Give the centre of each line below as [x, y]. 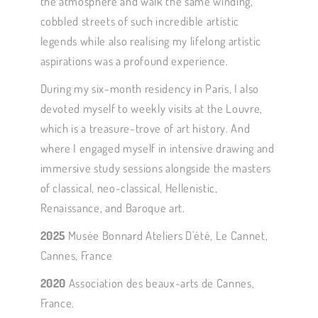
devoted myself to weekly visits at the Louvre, [151, 109]
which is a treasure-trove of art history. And [145, 128]
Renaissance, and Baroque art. [114, 208]
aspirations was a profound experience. [134, 61]
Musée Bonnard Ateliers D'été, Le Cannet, [167, 236]
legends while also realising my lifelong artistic [150, 41]
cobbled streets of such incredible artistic [139, 21]
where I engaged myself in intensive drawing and [157, 148]
